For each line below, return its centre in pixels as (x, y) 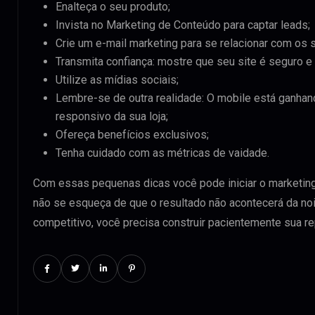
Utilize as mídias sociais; (117, 80)
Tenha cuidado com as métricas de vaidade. (162, 153)
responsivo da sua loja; (112, 116)
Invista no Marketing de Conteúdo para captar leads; (183, 25)
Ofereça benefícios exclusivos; (132, 135)
